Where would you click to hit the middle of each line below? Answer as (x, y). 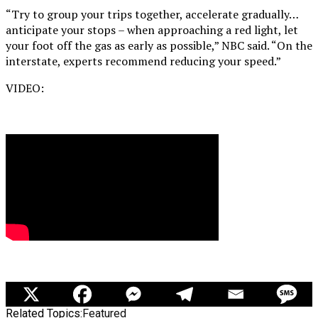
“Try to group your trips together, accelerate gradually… (152, 14)
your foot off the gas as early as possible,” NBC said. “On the (159, 45)
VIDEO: (25, 88)
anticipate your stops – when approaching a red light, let (152, 29)
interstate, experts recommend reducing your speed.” (143, 61)
